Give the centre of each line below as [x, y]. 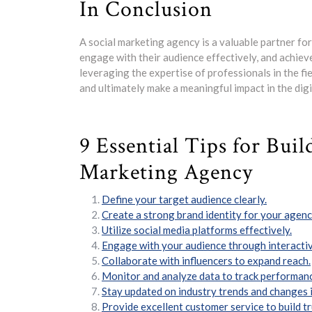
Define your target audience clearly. [184, 199]
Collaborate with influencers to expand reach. [206, 260]
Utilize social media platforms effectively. [197, 230]
